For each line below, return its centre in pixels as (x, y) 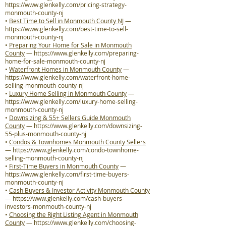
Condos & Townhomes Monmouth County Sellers (77, 142)
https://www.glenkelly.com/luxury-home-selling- (71, 101)
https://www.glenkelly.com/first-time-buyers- (67, 174)
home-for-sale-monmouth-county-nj (55, 61)
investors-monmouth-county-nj (48, 206)
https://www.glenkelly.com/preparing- (86, 53)
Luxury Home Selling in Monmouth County (68, 93)
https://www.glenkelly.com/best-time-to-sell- (67, 29)
